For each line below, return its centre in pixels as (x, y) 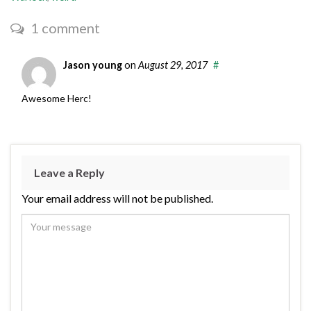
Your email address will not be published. (117, 199)
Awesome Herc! (57, 99)
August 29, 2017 (173, 65)
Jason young (93, 65)
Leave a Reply (69, 173)
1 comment (64, 28)
